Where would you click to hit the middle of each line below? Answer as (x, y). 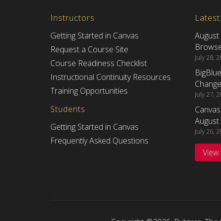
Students (68, 109)
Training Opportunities (89, 91)
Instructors (73, 18)
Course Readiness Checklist (99, 63)
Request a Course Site (89, 50)
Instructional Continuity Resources (110, 77)
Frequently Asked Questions (99, 141)
